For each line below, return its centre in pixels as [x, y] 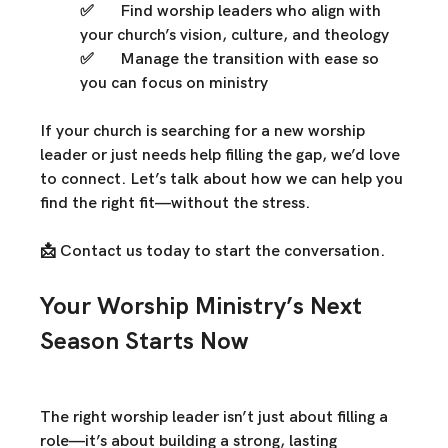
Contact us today [125, 252]
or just [115, 156]
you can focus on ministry [174, 84]
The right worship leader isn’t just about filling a [216, 418]
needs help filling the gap [232, 156]
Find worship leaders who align [233, 12]
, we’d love [363, 156]
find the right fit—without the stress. [175, 204]
